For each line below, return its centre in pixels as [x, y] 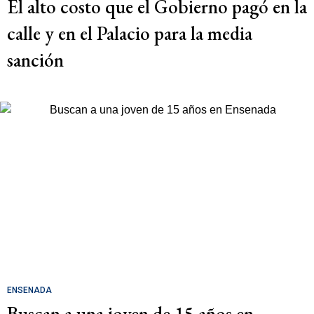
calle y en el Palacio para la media [130, 34]
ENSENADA [29, 291]
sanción [35, 60]
